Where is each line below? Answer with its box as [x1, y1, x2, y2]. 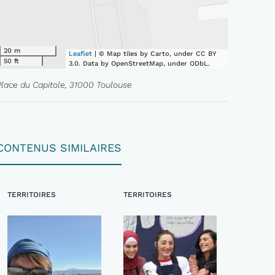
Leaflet [69, 50, 93, 58]
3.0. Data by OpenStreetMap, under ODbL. [69, 60, 211, 68]
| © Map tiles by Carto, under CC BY [92, 50, 217, 58]
